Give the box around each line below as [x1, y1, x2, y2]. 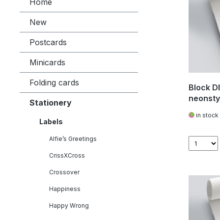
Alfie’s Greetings [49, 135, 97, 142]
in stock [194, 111, 219, 119]
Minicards [29, 57, 65, 67]
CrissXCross [49, 152, 85, 159]
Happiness [49, 185, 81, 192]
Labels [39, 117, 63, 126]
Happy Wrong [49, 202, 89, 209]
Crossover [49, 168, 80, 176]
